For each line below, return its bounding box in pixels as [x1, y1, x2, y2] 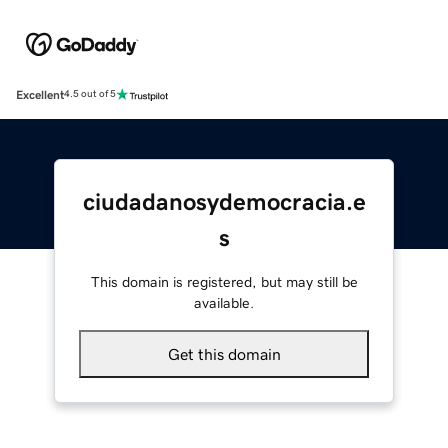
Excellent [16, 88, 64, 101]
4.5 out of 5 [64, 89, 116, 100]
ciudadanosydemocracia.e [82, 189, 366, 214]
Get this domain [167, 345, 281, 362]
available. [194, 295, 254, 310]
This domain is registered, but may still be [90, 274, 358, 289]
